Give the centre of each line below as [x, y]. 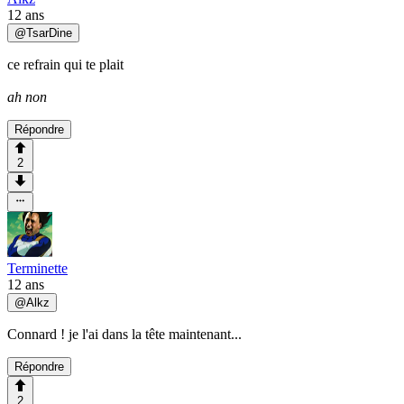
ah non [27, 96]
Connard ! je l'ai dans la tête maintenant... [124, 335]
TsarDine [49, 32]
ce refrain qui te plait [65, 64]
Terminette [37, 269]
